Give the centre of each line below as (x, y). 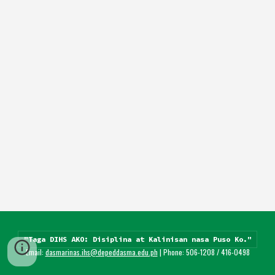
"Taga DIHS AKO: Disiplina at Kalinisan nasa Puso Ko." (137, 239)
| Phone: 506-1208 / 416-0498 (203, 252)
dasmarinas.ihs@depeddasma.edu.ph (101, 252)
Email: (35, 252)
